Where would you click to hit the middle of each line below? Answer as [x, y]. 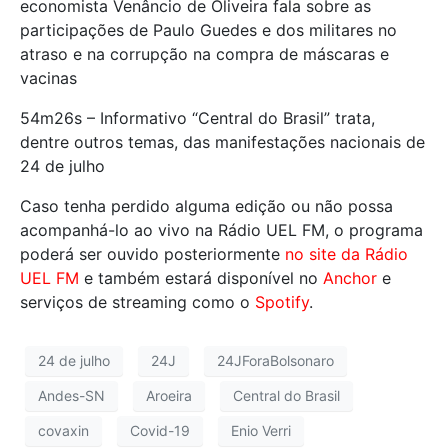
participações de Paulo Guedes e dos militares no [208, 29]
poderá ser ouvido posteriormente [152, 253]
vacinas [48, 77]
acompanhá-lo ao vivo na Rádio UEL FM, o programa [221, 229]
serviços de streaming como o [137, 301]
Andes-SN [71, 396]
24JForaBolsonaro [275, 361]
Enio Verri [261, 431]
